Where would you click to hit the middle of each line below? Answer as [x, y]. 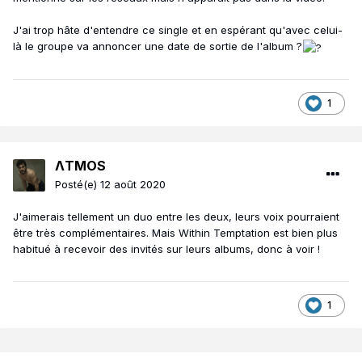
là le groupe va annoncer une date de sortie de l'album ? [158, 46]
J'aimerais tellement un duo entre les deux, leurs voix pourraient [176, 217]
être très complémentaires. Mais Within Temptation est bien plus [175, 233]
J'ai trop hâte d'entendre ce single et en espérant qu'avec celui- [178, 30]
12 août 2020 [133, 185]
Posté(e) [78, 185]
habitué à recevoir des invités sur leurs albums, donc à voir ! [166, 249]
